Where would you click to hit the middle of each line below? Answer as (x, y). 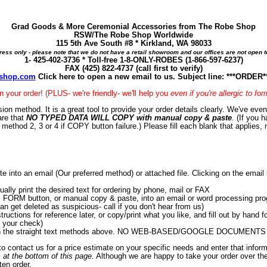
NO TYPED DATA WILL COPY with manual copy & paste (129, 117)
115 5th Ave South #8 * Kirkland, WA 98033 (133, 44)
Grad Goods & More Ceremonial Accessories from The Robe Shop (133, 27)
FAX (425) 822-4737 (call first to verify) (133, 69)
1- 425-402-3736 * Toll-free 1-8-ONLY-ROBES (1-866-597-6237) (133, 60)
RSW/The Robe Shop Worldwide (133, 35)
